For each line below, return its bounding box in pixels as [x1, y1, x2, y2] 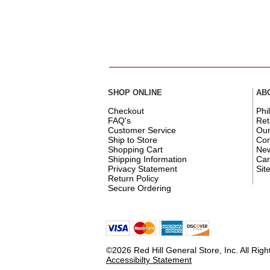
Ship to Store [108, 134, 157, 145]
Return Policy [108, 173, 159, 183]
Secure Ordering [108, 183, 171, 193]
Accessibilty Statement [106, 255, 192, 265]
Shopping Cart [108, 144, 163, 154]
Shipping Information [108, 154, 187, 164]
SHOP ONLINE [108, 88, 162, 98]
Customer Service [108, 125, 176, 135]
